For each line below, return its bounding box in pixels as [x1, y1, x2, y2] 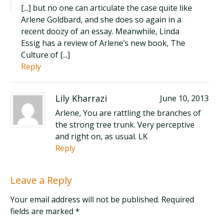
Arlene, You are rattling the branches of [55, 108, 201, 118]
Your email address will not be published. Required [10, 194, 195, 205]
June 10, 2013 [159, 93, 209, 104]
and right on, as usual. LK [55, 131, 148, 142]
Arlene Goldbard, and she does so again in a [21, 14, 182, 25]
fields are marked [10, 206, 76, 217]
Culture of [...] [21, 49, 70, 60]
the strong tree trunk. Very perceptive [55, 119, 195, 130]
